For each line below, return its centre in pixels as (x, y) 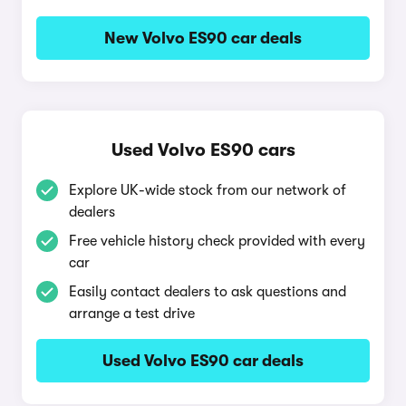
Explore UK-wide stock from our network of (208, 190)
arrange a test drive (132, 314)
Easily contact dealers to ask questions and (208, 292)
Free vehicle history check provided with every (217, 241)
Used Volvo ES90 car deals (203, 361)
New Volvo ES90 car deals (203, 38)
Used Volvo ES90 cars (203, 150)
